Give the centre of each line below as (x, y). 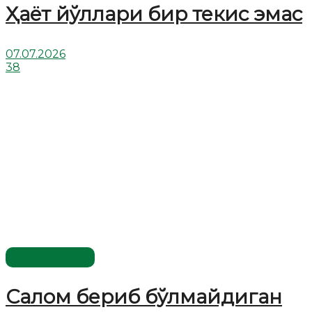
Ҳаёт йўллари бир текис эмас (154, 14)
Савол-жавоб (50, 257)
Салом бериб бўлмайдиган (144, 296)
